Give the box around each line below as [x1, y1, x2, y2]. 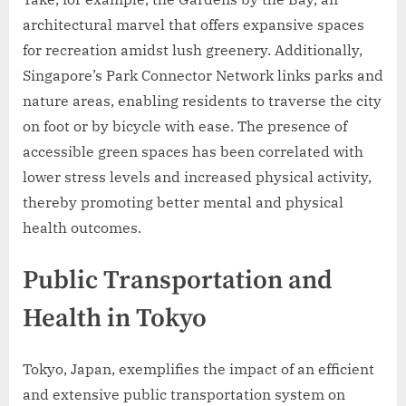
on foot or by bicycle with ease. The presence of [23, 116, 347, 135]
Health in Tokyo [23, 302, 207, 335]
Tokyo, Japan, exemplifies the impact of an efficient [23, 360, 374, 379]
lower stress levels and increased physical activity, [23, 167, 372, 186]
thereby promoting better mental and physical [23, 192, 343, 211]
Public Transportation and [23, 264, 333, 297]
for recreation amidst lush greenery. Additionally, [23, 40, 362, 59]
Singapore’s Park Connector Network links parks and [23, 65, 383, 84]
